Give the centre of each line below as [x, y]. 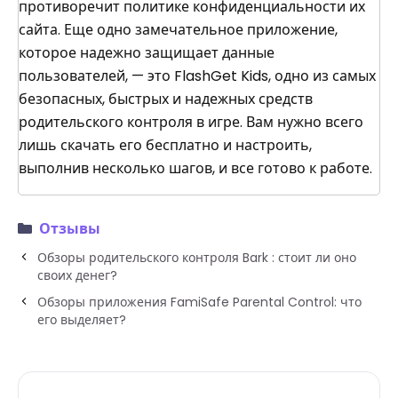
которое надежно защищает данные [147, 53]
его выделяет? [82, 320]
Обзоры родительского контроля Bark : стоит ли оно [197, 258]
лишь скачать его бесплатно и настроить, [165, 145]
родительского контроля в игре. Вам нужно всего [191, 122]
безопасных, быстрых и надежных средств [166, 99]
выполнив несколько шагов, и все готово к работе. [195, 168]
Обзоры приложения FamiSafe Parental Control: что [199, 302]
